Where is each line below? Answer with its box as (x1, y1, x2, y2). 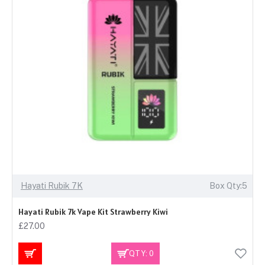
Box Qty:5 (209, 181, 247, 191)
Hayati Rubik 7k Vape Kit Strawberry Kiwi (18, 206, 168, 218)
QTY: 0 (128, 248, 154, 258)
